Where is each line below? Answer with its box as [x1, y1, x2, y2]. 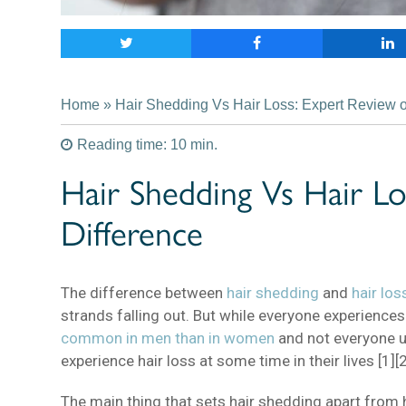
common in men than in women [61, 329, 275, 348]
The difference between [61, 284, 227, 303]
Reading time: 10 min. [77, 137, 218, 153]
